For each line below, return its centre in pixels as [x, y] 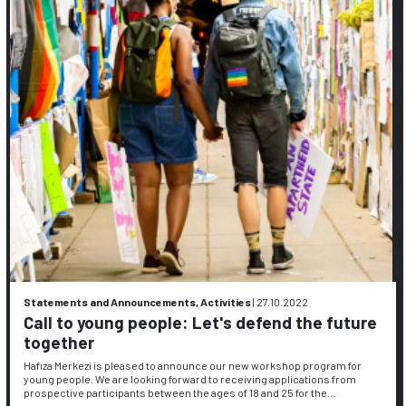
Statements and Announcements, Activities [138, 302]
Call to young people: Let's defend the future [201, 322]
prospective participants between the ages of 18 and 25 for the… [180, 393]
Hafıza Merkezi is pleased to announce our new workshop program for [193, 366]
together [59, 342]
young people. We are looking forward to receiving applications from [190, 379]
